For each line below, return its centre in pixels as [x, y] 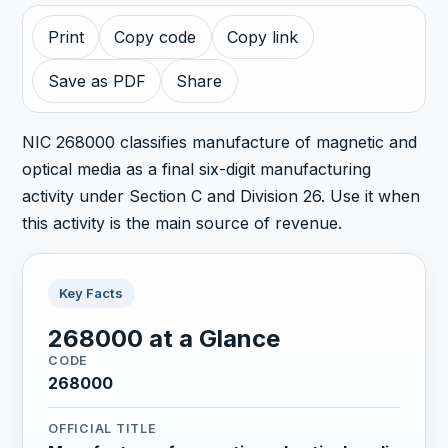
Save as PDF [96, 81]
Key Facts [91, 293]
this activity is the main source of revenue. [182, 222]
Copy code [155, 37]
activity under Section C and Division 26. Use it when [221, 195]
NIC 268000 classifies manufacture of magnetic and [220, 141]
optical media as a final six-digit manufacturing [197, 168]
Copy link [263, 37]
